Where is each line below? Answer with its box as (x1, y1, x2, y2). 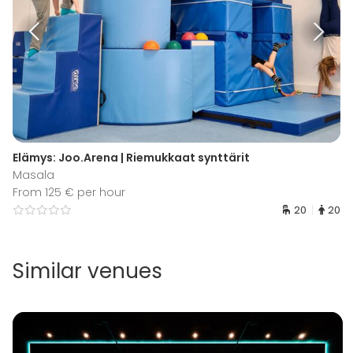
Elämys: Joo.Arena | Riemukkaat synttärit (13, 149, 250, 165)
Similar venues (13, 256, 162, 285)
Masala (13, 166, 54, 183)
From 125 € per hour (13, 184, 125, 200)
